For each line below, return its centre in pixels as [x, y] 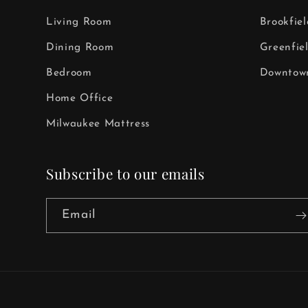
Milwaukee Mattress [98, 124]
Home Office [80, 99]
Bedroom [69, 73]
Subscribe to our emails [125, 173]
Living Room [79, 22]
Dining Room [80, 48]
